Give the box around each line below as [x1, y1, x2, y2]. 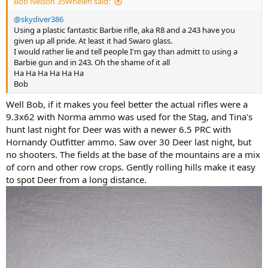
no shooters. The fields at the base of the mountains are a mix [6, 148, 260, 160]
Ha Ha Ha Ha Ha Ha [14, 68, 84, 79]
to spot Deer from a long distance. [6, 173, 147, 185]
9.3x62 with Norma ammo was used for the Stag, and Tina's [6, 110, 252, 123]
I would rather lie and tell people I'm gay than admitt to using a [14, 46, 237, 57]
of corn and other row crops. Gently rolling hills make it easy [6, 160, 255, 173]
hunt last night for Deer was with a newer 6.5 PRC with [6, 123, 231, 135]
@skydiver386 [14, 14, 63, 25]
